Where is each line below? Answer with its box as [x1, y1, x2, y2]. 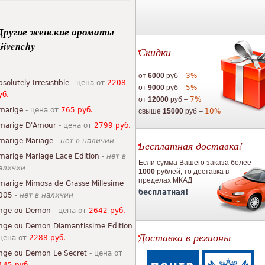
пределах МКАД [138, 176, 192, 185]
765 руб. [61, 106, 93, 114]
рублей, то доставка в [155, 167, 229, 176]
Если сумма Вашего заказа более [138, 159, 251, 167]
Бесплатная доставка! [138, 138, 243, 153]
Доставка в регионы [138, 230, 231, 244]
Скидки [138, 45, 171, 59]
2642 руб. [89, 206, 125, 215]
